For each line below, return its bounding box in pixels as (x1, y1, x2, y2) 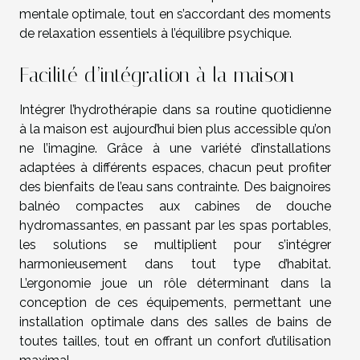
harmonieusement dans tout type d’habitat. (19, 256, 331, 272)
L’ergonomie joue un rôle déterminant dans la (19, 276, 331, 292)
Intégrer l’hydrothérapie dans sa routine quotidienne (19, 102, 331, 118)
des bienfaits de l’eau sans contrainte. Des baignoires (19, 179, 331, 195)
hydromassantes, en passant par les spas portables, (19, 218, 331, 234)
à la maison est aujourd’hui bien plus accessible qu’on (19, 121, 331, 137)
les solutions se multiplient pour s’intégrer (19, 237, 331, 253)
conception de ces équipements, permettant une (19, 295, 331, 311)
